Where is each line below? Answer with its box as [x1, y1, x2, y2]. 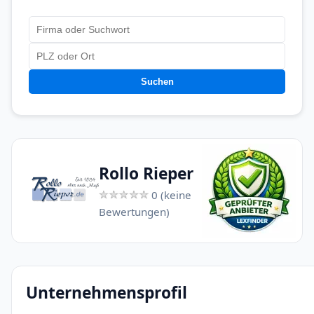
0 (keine [149, 188, 191, 202]
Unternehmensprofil [26, 282, 187, 303]
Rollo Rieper [99, 163, 193, 184]
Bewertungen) [99, 205, 170, 219]
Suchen [140, 76, 174, 87]
